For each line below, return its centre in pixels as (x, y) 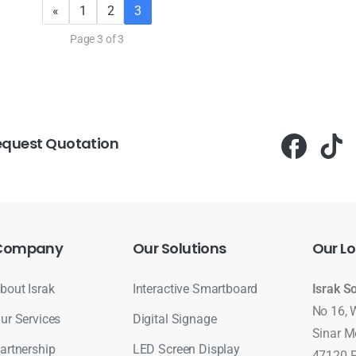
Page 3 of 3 (97, 39)
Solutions (193, 249)
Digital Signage (174, 319)
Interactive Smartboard (195, 289)
